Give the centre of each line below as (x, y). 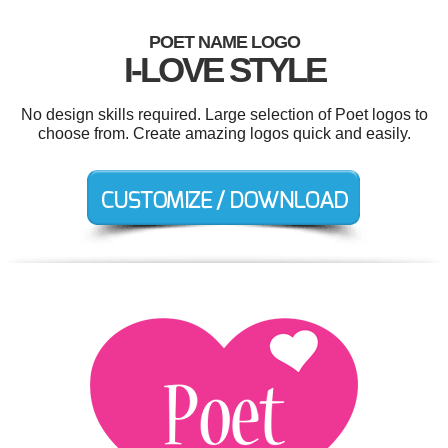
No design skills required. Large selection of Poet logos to (224, 114)
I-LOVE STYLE (224, 69)
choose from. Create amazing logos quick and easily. (224, 133)
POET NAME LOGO (224, 42)
